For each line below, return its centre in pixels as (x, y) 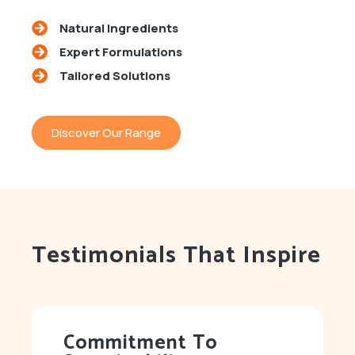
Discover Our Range (106, 132)
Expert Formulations (121, 52)
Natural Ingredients (119, 28)
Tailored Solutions (115, 76)
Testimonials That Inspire (176, 256)
